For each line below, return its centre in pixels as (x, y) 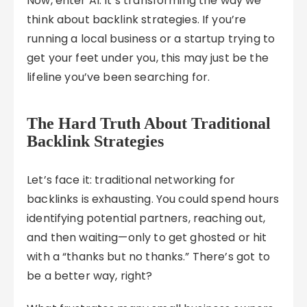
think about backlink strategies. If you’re (137, 20)
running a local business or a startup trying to (151, 39)
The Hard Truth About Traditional (149, 123)
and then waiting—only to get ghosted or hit (147, 237)
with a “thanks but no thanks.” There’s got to (148, 257)
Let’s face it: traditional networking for (131, 180)
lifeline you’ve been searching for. (119, 77)
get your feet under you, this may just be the (148, 58)
